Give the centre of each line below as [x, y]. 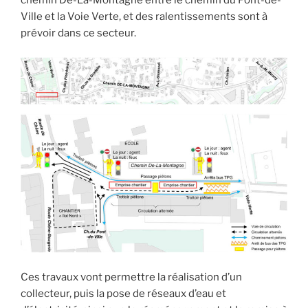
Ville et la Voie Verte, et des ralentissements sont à [144, 17]
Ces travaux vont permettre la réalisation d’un [131, 277]
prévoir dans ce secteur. [78, 33]
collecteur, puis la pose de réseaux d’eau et [123, 293]
